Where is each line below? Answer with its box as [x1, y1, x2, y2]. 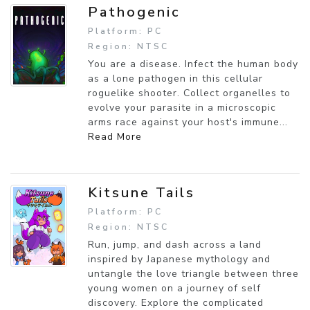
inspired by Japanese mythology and [88, 252, 271, 266]
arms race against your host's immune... [88, 115, 288, 129]
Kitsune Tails [88, 183, 195, 202]
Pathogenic [88, 2, 180, 21]
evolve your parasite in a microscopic [88, 100, 276, 114]
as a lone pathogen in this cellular [88, 71, 263, 85]
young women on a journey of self [88, 281, 261, 295]
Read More [88, 129, 142, 143]
